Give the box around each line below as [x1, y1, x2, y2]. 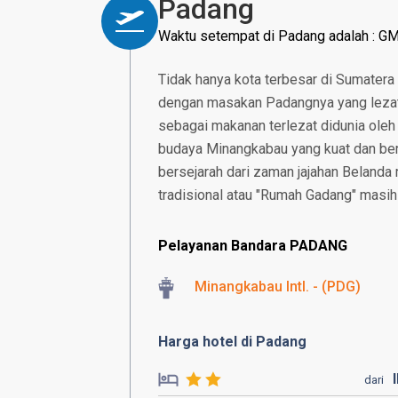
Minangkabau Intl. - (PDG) [195, 278, 361, 295]
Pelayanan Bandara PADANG [158, 237, 347, 254]
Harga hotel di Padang [158, 333, 306, 350]
